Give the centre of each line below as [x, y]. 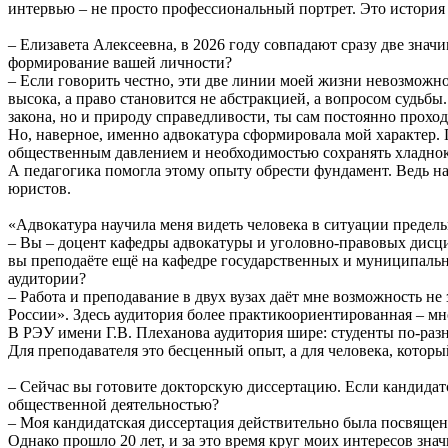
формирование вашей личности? [120, 62]
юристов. [39, 188]
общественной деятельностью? [113, 404]
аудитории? [47, 278]
